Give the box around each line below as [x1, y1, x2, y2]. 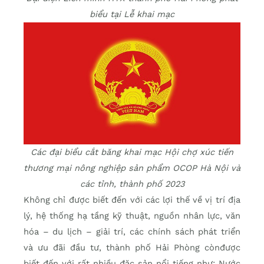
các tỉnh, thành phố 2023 [80, 179, 184, 190]
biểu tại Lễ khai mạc [90, 9, 174, 20]
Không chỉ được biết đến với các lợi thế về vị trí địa [24, 194, 240, 206]
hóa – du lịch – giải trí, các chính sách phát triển [24, 226, 240, 237]
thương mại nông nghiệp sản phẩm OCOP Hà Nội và [24, 163, 240, 174]
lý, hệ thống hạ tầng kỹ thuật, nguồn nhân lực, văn [24, 210, 240, 222]
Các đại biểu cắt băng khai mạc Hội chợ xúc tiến [31, 147, 233, 158]
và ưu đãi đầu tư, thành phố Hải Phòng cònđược [24, 242, 240, 253]
